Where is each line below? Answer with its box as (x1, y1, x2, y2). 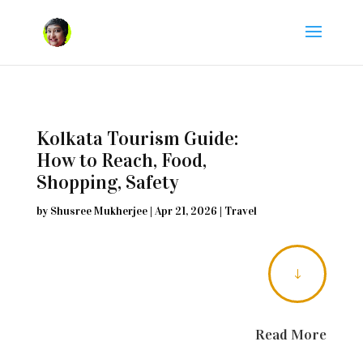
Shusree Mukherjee (49, 204, 147, 218)
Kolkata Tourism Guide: (36, 126, 238, 151)
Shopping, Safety (36, 170, 179, 194)
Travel (224, 204, 257, 218)
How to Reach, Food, (36, 148, 207, 173)
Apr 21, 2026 (154, 204, 217, 218)
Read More (255, 326, 327, 344)
